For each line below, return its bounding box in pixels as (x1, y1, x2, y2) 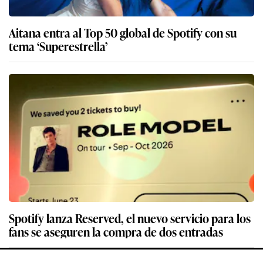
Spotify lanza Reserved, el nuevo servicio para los (9, 208, 251, 227)
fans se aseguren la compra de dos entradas (9, 222, 223, 240)
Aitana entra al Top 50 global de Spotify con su (9, 23, 237, 41)
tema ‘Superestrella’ (9, 36, 107, 55)
